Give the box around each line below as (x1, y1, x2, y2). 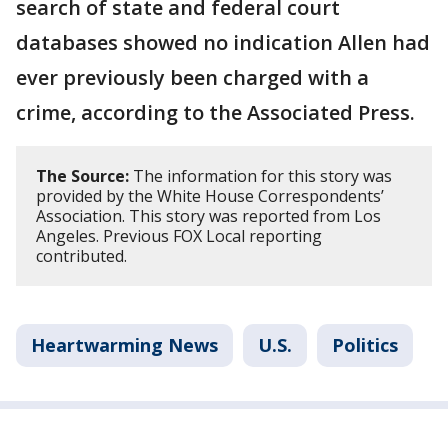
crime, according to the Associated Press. (16, 98, 415, 126)
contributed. (36, 244, 127, 267)
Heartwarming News (31, 332, 218, 357)
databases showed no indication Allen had (16, 28, 430, 56)
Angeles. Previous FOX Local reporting (36, 224, 322, 247)
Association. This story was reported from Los (36, 204, 381, 227)
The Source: (36, 164, 129, 187)
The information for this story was (129, 164, 392, 187)
